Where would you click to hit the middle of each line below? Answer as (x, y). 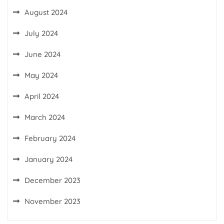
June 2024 (42, 54)
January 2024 (48, 159)
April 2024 (42, 96)
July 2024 (41, 33)
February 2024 (50, 138)
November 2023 (52, 201)
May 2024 (41, 75)
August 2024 (46, 12)
